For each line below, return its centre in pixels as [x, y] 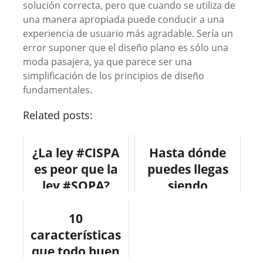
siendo [188, 186]
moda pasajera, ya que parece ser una [107, 62]
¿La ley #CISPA [76, 153]
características [76, 235]
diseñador [188, 202]
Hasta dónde [188, 153]
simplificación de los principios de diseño [113, 76]
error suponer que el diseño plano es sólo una [125, 48]
